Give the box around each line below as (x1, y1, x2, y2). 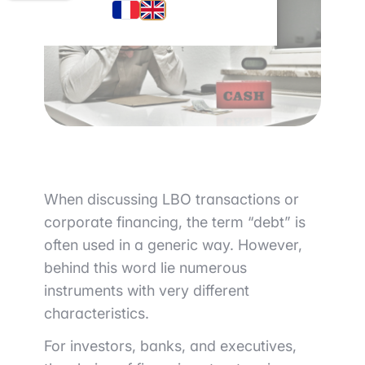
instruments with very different (44, 282, 249, 300)
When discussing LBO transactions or (44, 191, 299, 209)
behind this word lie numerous (44, 259, 247, 277)
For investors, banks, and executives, (44, 337, 297, 355)
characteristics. (44, 305, 149, 323)
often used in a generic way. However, (44, 236, 302, 254)
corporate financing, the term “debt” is (44, 213, 306, 231)
